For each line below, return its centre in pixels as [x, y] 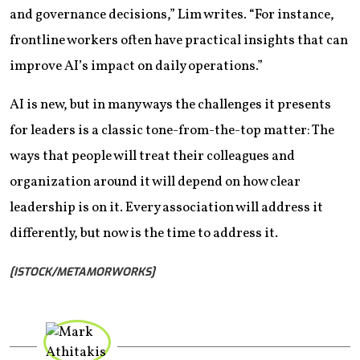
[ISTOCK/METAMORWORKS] [82, 272]
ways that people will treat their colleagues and [152, 157]
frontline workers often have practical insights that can [179, 41]
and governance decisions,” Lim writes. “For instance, [172, 15]
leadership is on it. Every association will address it [166, 208]
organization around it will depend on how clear [155, 182]
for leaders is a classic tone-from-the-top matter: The [172, 131]
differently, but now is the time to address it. [144, 234]
